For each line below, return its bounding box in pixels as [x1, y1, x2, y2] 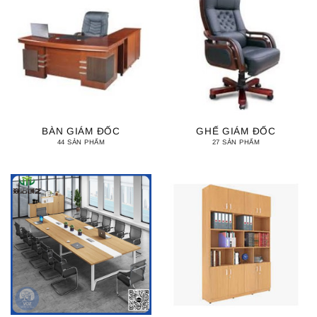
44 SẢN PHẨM [57, 138, 105, 146]
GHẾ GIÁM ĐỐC [196, 125, 276, 137]
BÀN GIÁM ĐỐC [42, 125, 120, 137]
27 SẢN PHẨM [212, 138, 260, 146]
